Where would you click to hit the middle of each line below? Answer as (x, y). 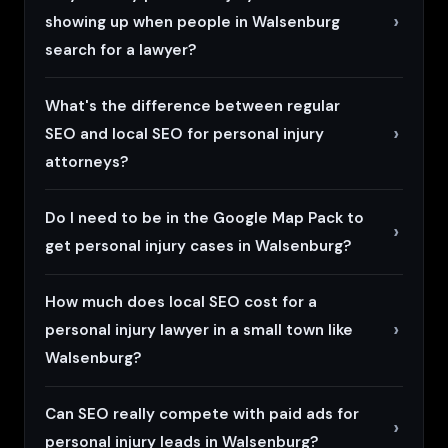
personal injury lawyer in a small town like (199, 330)
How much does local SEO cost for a (181, 302)
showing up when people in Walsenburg (192, 21)
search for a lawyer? (121, 49)
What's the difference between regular (192, 105)
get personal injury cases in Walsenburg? (198, 245)
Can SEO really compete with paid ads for (202, 414)
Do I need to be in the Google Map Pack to (204, 217)
